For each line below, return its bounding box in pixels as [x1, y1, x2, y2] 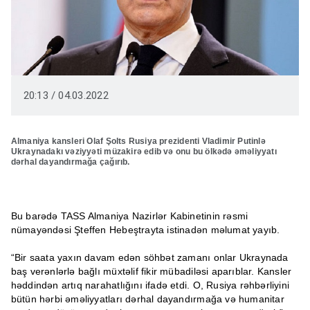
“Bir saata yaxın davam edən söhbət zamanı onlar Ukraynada [10, 252, 289, 264]
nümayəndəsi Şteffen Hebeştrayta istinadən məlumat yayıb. [10, 224, 280, 236]
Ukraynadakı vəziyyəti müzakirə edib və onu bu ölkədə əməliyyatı [10, 147, 277, 157]
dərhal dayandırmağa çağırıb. [10, 157, 130, 167]
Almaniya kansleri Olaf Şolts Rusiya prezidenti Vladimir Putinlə [10, 136, 266, 147]
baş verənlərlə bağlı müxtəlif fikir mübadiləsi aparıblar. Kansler [10, 266, 292, 277]
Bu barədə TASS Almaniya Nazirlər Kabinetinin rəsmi [10, 210, 248, 222]
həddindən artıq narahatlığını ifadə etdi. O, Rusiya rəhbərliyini [10, 280, 290, 291]
